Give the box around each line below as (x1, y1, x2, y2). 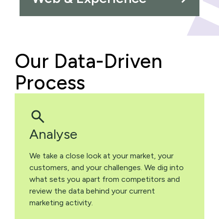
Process (15, 70, 85, 94)
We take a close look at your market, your (29, 151, 174, 160)
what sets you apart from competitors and (29, 174, 180, 184)
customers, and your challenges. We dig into (29, 162, 184, 172)
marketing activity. (29, 197, 93, 207)
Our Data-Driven (15, 49, 162, 73)
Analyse (29, 125, 77, 142)
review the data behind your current (29, 186, 155, 196)
